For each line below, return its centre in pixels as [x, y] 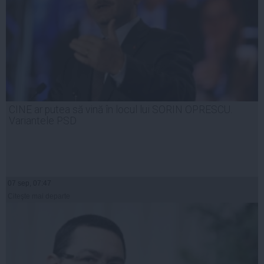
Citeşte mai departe [39, 197]
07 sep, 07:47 [29, 184]
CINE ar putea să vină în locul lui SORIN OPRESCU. [121, 110]
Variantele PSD [43, 121]
